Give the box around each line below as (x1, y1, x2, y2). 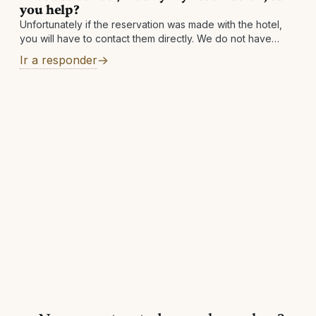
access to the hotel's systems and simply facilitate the (20, 47, 269, 59)
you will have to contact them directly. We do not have (20, 32, 272, 44)
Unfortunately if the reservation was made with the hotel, (20, 18, 282, 30)
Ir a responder (20, 53, 97, 67)
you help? (20, 2, 80, 18)
